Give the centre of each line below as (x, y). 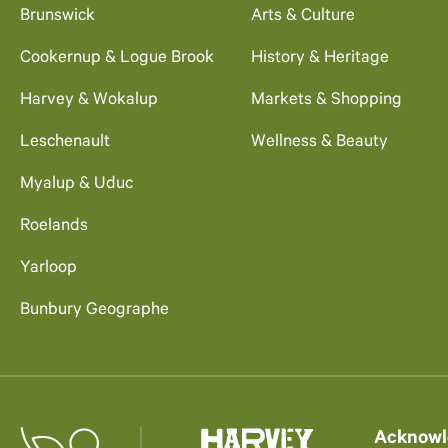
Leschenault (65, 143)
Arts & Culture (302, 17)
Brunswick (57, 17)
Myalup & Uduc (76, 185)
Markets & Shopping (326, 101)
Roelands (54, 227)
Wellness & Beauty (319, 143)
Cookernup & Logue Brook (117, 59)
